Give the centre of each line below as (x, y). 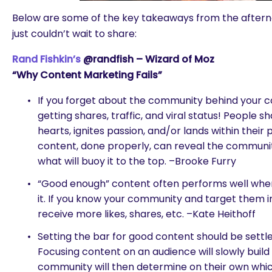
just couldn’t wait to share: (74, 34)
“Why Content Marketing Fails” (87, 75)
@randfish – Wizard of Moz (148, 59)
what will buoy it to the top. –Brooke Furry (137, 161)
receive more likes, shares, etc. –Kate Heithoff (147, 214)
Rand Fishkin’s (46, 59)
